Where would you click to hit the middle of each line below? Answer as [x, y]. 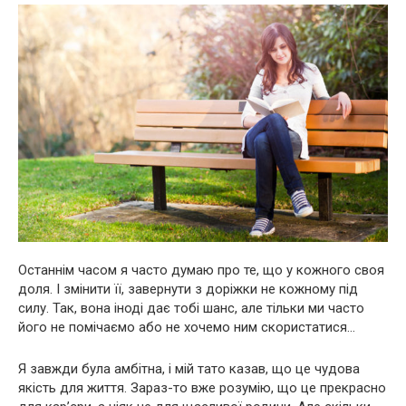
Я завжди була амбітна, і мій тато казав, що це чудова [189, 369]
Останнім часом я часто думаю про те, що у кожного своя [201, 271]
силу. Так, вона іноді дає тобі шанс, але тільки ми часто [191, 309]
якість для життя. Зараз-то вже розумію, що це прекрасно [202, 388]
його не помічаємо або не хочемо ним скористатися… [187, 328]
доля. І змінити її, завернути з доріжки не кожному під [188, 290]
